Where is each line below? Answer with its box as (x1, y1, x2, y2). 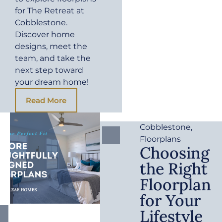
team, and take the (15, 54, 91, 63)
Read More (26, 96, 66, 106)
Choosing (140, 143, 210, 164)
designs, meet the (15, 42, 87, 52)
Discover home (15, 30, 75, 40)
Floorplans (140, 134, 181, 144)
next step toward (15, 65, 83, 75)
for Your (140, 190, 201, 211)
